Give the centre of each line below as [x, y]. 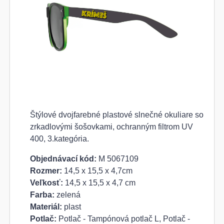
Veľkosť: [46, 183]
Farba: [42, 195]
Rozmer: [46, 171]
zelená [67, 195]
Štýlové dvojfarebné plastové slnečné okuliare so [117, 115]
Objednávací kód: [63, 159]
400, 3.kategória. [59, 139]
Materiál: [46, 207]
